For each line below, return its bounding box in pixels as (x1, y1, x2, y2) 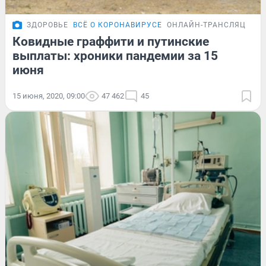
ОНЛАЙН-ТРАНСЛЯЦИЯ (167, 21, 257, 30)
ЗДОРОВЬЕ (27, 21, 68, 30)
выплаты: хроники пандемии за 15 (12, 49, 218, 64)
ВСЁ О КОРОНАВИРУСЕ (73, 21, 162, 30)
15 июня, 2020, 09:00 (12, 91, 85, 101)
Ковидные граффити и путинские (12, 34, 209, 49)
